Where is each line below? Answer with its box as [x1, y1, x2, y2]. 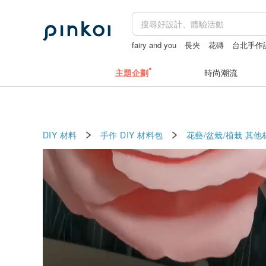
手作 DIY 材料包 [100, 128, 163, 141]
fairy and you [132, 39, 177, 50]
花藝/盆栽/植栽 [186, 128, 243, 141]
